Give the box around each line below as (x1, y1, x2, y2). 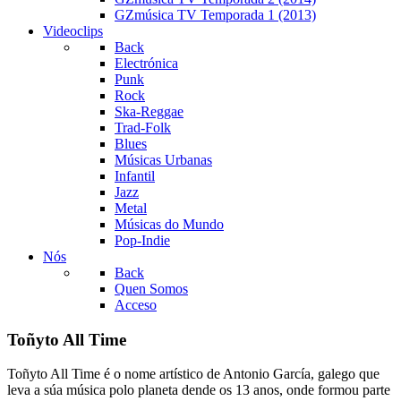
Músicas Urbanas (115, 152, 212, 167)
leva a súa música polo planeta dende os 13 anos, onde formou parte (7, 382, 390, 398)
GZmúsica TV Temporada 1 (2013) (115, 7, 316, 22)
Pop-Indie (115, 233, 170, 248)
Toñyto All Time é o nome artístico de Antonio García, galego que (7, 366, 380, 382)
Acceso (115, 297, 157, 312)
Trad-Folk (115, 120, 171, 135)
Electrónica (115, 55, 178, 71)
